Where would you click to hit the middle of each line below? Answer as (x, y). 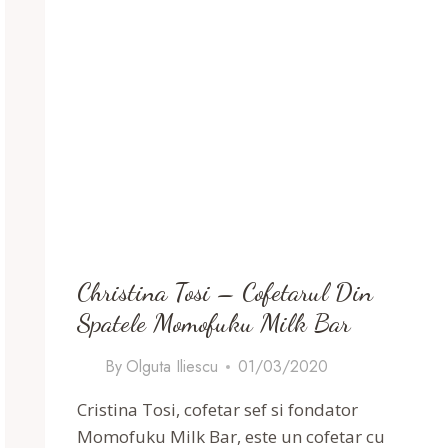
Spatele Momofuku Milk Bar (214, 323)
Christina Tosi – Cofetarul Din (225, 292)
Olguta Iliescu (171, 367)
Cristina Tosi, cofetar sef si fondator (218, 410)
